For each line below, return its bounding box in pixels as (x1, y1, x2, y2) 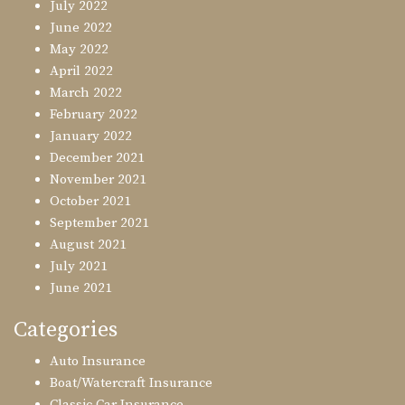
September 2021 (50, 214, 149, 232)
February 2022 (50, 106, 137, 124)
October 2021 (50, 193, 131, 211)
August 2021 (50, 236, 127, 254)
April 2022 (50, 62, 113, 80)
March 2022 (50, 84, 122, 102)
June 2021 (50, 279, 112, 297)
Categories (14, 316, 118, 344)
